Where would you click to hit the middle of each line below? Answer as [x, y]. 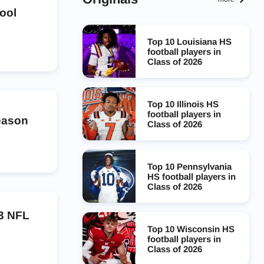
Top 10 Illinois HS [183, 104]
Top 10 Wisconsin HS [191, 229]
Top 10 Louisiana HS [189, 41]
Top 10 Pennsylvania [189, 166]
